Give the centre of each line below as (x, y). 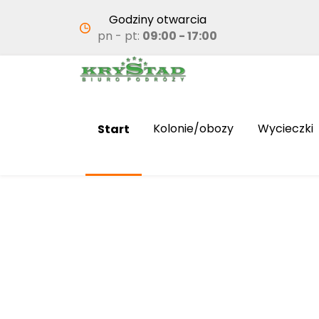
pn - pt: (120, 36)
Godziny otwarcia (157, 20)
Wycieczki (286, 129)
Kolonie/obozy (194, 129)
